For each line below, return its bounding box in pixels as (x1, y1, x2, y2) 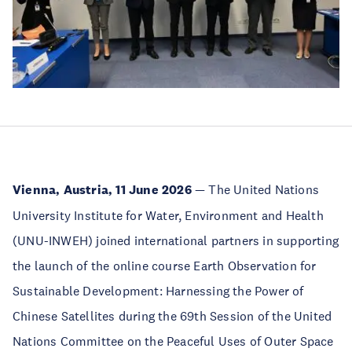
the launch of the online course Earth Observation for (13, 257, 317, 273)
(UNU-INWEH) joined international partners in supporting (13, 232, 339, 248)
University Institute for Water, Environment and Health (13, 207, 324, 223)
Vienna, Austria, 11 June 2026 (13, 181, 192, 198)
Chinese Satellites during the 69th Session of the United (13, 307, 332, 324)
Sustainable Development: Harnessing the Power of (13, 282, 304, 299)
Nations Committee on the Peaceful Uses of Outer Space (13, 332, 334, 349)
